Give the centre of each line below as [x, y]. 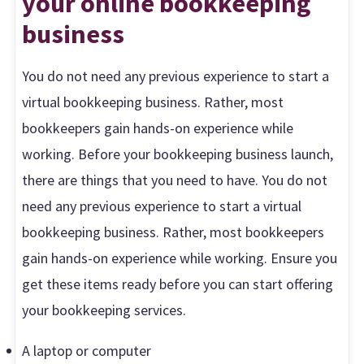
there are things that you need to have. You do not [175, 180]
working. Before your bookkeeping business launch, [178, 154]
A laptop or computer [87, 350]
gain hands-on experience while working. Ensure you [180, 258]
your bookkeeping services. [104, 310]
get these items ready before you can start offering [178, 284]
